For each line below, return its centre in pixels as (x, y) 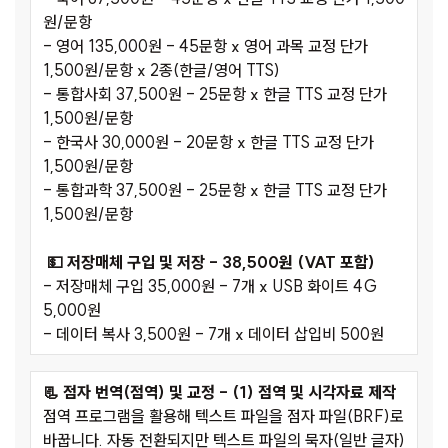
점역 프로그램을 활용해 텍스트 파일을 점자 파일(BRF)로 (223, 416)
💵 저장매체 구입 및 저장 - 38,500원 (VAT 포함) (211, 262)
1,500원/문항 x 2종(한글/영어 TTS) (161, 70)
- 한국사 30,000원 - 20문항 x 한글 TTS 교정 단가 (208, 142)
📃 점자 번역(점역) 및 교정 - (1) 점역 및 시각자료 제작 (219, 392)
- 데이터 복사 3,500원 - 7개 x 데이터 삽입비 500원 (213, 334)
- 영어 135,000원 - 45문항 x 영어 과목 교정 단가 (205, 46)
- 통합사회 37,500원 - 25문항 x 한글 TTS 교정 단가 (215, 94)
